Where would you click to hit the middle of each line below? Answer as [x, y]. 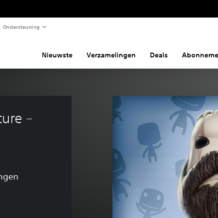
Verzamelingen [111, 55]
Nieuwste [57, 55]
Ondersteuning [21, 27]
